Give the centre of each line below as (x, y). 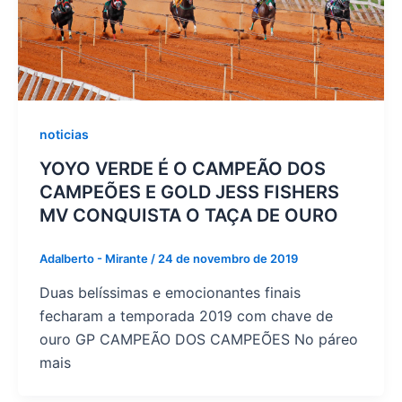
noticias (64, 135)
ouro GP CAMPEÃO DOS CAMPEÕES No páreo (198, 339)
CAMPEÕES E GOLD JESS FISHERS (189, 192)
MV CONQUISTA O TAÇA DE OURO (188, 215)
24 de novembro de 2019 (227, 258)
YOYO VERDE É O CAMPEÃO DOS (182, 169)
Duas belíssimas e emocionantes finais (170, 292)
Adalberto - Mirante (95, 258)
